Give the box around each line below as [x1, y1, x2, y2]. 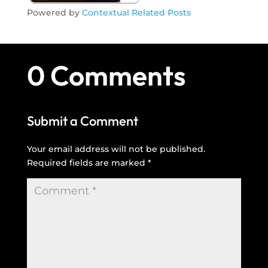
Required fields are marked [26, 157, 148, 169]
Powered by [26, 7, 82, 19]
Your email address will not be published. [26, 144, 205, 155]
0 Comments [26, 58, 185, 93]
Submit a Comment [26, 112, 138, 130]
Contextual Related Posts [81, 7, 191, 19]
